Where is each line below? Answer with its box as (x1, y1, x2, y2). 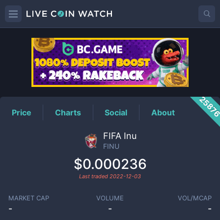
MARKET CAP (8, 194, 49, 202)
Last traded (79, 173, 110, 180)
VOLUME (96, 194, 124, 202)
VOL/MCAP (178, 194, 212, 202)
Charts (55, 107, 82, 117)
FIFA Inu (103, 131, 137, 141)
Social (105, 107, 128, 117)
